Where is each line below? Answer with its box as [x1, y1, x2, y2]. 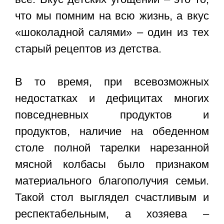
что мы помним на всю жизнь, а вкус [15, 9, 209, 22]
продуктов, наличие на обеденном [15, 125, 209, 138]
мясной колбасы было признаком [15, 158, 209, 171]
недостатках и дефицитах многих [15, 92, 209, 105]
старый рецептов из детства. [15, 42, 161, 55]
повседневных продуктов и [15, 108, 209, 121]
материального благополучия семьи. [15, 174, 209, 187]
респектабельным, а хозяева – [15, 207, 209, 220]
